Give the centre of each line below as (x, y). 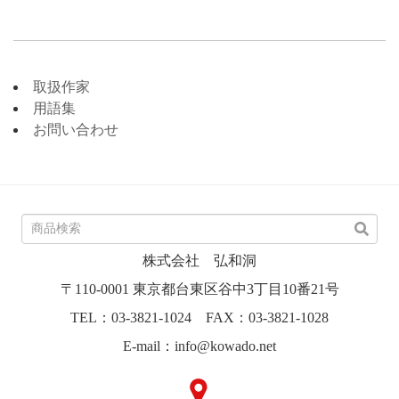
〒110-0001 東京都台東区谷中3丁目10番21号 (199, 289)
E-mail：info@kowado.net (199, 346)
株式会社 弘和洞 (199, 261)
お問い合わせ (76, 130)
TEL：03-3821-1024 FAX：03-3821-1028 (199, 318)
